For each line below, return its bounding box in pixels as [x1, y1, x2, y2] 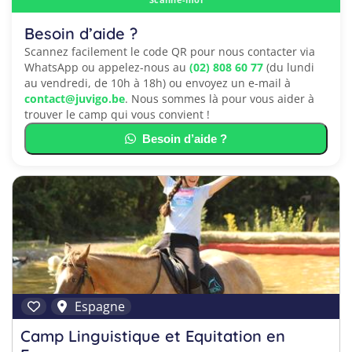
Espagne [75, 298, 125, 315]
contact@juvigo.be [24, 91, 125, 106]
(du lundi [263, 60, 314, 75]
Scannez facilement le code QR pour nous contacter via [24, 44, 315, 59]
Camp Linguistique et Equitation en [20, 326, 285, 346]
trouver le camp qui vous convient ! [24, 107, 210, 122]
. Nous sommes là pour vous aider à [125, 91, 314, 106]
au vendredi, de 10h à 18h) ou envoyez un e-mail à [24, 75, 291, 90]
